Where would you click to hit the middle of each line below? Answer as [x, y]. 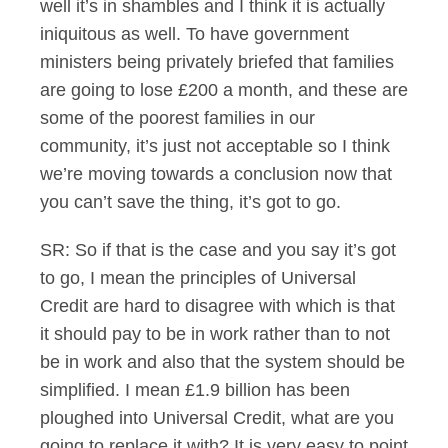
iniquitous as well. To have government [194, 34]
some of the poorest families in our [177, 118]
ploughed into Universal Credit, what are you [217, 418]
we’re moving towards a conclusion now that [216, 174]
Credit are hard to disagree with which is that [217, 306]
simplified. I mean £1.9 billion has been [195, 390]
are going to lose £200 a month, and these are [224, 90]
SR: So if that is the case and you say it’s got [218, 250]
